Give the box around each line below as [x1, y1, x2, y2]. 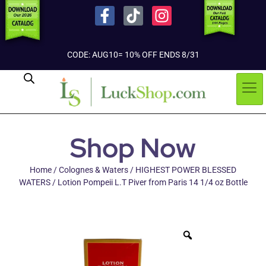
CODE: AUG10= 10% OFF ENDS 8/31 [66, 49, 199, 59]
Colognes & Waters [59, 165, 128, 175]
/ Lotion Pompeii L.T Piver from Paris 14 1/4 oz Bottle [50, 178, 248, 188]
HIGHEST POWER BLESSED [135, 165, 236, 175]
